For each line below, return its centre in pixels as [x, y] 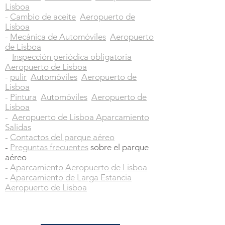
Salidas [18, 127]
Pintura [23, 97]
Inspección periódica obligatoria [72, 57]
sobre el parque [119, 147]
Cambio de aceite [43, 17]
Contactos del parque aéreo [62, 137]
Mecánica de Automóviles [58, 37]
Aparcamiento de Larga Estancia [71, 177]
